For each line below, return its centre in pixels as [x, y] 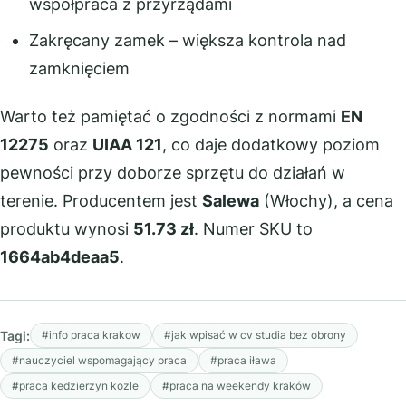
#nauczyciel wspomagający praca [99, 360]
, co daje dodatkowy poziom [271, 145]
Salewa [231, 201]
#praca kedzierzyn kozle [75, 386]
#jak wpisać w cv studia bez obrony [255, 335]
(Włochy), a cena [326, 201]
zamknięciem [79, 68]
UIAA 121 [127, 145]
